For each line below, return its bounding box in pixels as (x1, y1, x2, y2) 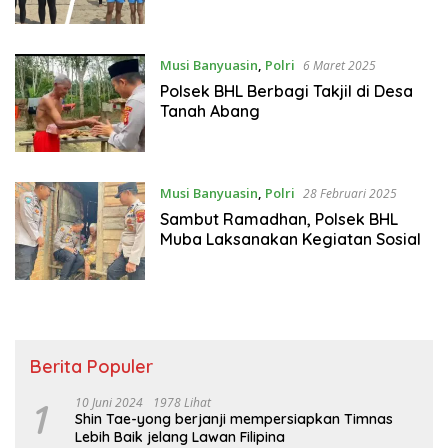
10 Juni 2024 (75, 394, 143, 412)
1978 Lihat (153, 394, 211, 412)
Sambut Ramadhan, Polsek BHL (159, 208, 398, 229)
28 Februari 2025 (302, 184, 397, 202)
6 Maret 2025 (302, 56, 376, 74)
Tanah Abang (159, 100, 260, 121)
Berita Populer (30, 355, 153, 379)
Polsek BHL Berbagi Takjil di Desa (159, 80, 413, 101)
